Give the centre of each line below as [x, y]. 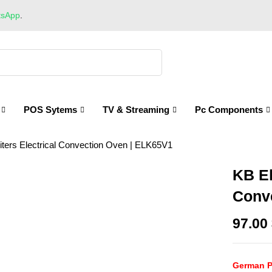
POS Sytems [50, 109]
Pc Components [229, 109]
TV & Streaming [136, 109]
